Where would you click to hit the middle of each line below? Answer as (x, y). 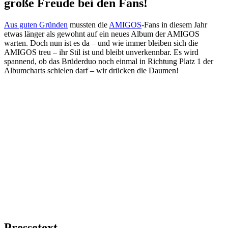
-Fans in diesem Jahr (174, 24)
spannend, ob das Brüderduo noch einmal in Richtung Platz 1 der (109, 61)
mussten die (88, 24)
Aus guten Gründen (36, 24)
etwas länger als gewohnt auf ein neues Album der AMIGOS (102, 34)
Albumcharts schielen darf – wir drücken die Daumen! (91, 70)
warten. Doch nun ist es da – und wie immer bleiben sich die (101, 43)
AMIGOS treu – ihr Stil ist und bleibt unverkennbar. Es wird (101, 52)
